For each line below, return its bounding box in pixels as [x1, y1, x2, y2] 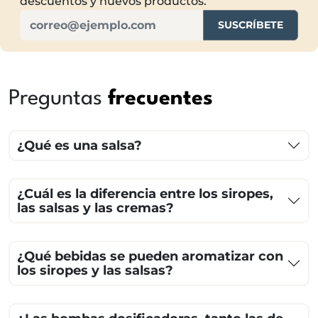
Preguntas [9, 89, 108, 110]
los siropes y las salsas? [17, 263, 173, 279]
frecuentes [108, 89, 213, 110]
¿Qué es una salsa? [17, 138, 142, 154]
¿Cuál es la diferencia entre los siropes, [17, 186, 273, 202]
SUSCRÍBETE [218, 18, 283, 32]
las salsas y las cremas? [17, 200, 174, 216]
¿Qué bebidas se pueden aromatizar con [17, 248, 283, 265]
